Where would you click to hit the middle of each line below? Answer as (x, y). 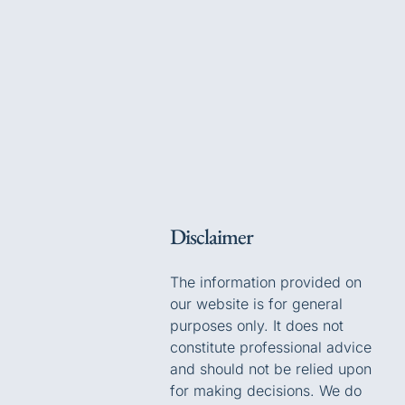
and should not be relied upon (271, 368)
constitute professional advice (271, 347)
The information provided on (266, 282)
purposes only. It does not (257, 325)
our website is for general (256, 303)
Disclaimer (212, 236)
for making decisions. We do (266, 390)
